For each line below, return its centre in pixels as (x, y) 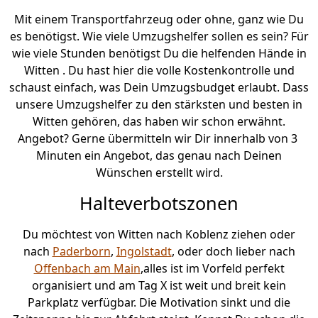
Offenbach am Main (87, 269)
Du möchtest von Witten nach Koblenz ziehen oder (159, 235)
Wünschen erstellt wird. (159, 173)
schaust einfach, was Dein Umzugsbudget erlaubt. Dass (159, 88)
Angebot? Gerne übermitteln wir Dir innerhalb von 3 (159, 139)
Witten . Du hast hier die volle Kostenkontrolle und (159, 71)
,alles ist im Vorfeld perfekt (212, 269)
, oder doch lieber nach (233, 252)
